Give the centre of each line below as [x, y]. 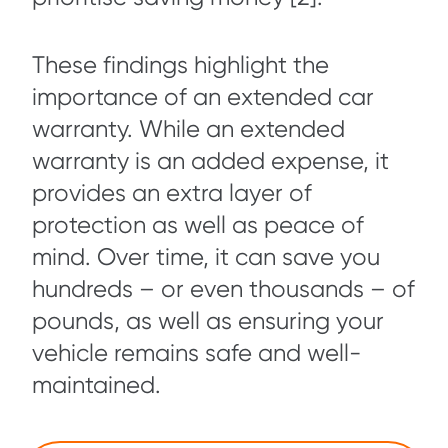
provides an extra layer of [172, 193]
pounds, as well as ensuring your [208, 321]
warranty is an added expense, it [210, 161]
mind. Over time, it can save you [206, 257]
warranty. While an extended [188, 129]
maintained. [99, 385]
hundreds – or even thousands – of [223, 289]
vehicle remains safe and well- [196, 353]
